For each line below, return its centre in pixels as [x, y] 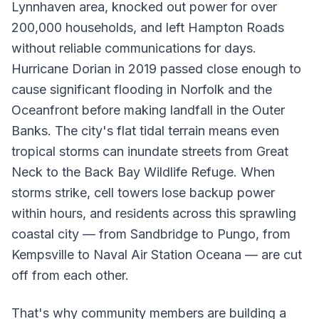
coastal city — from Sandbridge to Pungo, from [151, 234]
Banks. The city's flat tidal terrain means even [145, 131]
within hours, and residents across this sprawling [154, 213]
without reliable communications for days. [134, 48]
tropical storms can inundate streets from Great [150, 151]
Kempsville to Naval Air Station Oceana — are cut [157, 255]
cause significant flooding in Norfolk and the [142, 89]
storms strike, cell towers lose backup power [143, 193]
